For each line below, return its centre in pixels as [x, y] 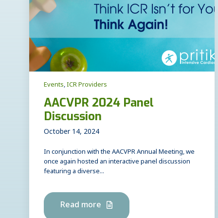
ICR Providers [87, 86]
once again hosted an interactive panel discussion [117, 163]
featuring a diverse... [74, 172]
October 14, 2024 [72, 133]
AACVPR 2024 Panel [99, 102]
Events [54, 86]
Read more [82, 206]
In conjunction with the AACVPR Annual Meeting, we [119, 153]
